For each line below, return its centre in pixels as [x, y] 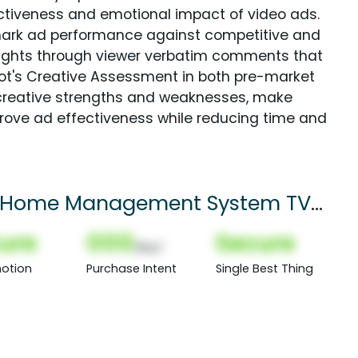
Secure [255, 243]
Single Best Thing [264, 268]
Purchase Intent [132, 268]
